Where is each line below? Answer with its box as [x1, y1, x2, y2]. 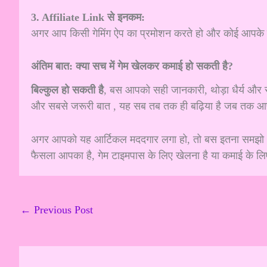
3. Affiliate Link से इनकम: [31, 11, 145, 23]
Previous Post [31, 203, 93, 216]
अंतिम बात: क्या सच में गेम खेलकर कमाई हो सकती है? [31, 60, 233, 73]
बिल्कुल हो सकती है [31, 83, 104, 96]
